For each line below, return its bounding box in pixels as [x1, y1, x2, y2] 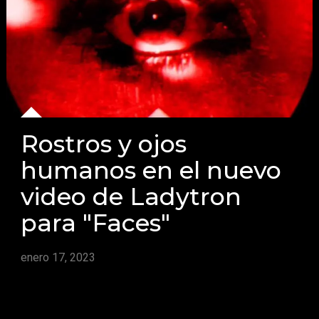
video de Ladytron [21, 181, 242, 211]
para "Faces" [21, 207, 171, 237]
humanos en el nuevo [21, 155, 282, 184]
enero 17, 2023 [21, 250, 96, 264]
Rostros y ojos [21, 128, 187, 158]
